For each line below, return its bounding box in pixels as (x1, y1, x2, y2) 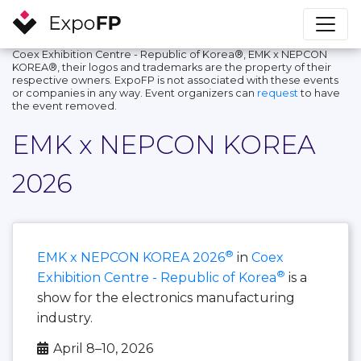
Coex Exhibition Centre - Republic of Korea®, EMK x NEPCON (12, 48, 327, 60)
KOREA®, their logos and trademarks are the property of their (12, 60, 331, 73)
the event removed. (12, 99, 117, 112)
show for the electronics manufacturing (37, 289, 295, 305)
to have (298, 86, 340, 99)
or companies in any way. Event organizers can (12, 86, 257, 99)
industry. (37, 309, 93, 326)
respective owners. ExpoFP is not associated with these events (12, 73, 338, 86)
